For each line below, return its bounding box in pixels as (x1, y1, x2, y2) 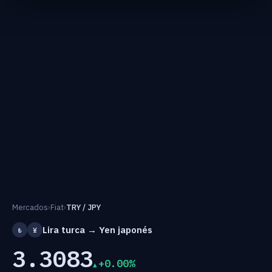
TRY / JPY (66, 202, 101, 212)
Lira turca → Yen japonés (42, 223, 152, 236)
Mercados (12, 202, 48, 212)
